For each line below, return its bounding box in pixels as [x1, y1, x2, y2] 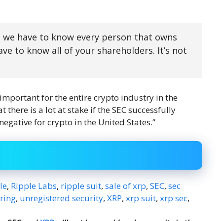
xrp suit [126, 192, 156, 204]
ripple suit [61, 180, 101, 191]
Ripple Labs [11, 180, 57, 191]
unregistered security [20, 192, 103, 204]
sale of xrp [105, 180, 146, 191]
